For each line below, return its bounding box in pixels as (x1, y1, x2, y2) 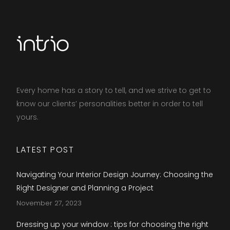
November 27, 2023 (16, 198, 82, 208)
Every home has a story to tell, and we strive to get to (16, 85, 211, 95)
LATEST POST (16, 144, 74, 156)
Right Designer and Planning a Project (16, 183, 154, 193)
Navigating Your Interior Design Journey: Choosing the (16, 169, 213, 180)
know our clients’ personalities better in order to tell (16, 99, 203, 109)
